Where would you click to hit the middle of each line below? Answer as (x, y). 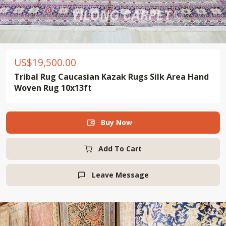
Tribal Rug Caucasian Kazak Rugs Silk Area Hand (111, 77)
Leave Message (120, 175)
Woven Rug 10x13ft (53, 88)
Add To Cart (120, 149)
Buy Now (120, 122)
